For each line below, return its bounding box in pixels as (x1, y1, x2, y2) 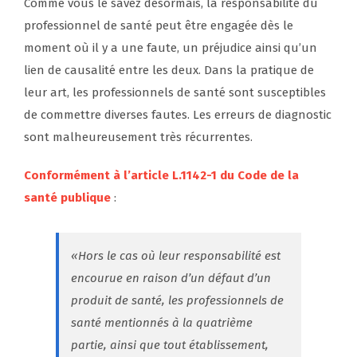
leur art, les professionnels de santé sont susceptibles (24, 85, 326, 100)
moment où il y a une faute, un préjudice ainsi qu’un (24, 41, 317, 56)
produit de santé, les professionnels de (71, 293, 284, 308)
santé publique (24, 190, 111, 206)
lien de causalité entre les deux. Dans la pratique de (24, 63, 314, 78)
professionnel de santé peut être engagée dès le (24, 18, 293, 33)
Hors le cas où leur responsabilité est (78, 249, 280, 264)
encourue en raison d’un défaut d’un (71, 271, 271, 286)
